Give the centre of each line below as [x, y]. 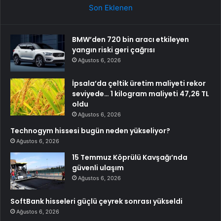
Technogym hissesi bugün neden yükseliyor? [90, 131]
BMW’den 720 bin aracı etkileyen [130, 39]
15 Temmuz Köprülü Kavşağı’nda [130, 157]
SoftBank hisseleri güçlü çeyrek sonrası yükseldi [96, 201]
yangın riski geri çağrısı [113, 50]
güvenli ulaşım [98, 168]
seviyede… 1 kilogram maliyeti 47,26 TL [141, 94]
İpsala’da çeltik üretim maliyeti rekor [139, 83]
